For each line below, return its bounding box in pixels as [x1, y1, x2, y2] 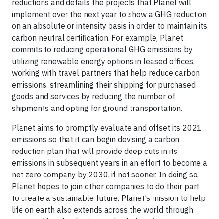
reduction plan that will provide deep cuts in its [12, 146, 177, 156]
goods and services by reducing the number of [12, 91, 175, 102]
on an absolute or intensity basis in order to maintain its [12, 21, 207, 31]
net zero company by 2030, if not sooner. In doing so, [12, 170, 199, 180]
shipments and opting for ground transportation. [12, 103, 182, 113]
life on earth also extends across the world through [12, 205, 193, 215]
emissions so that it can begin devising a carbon [12, 134, 179, 145]
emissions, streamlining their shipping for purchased [12, 80, 196, 90]
